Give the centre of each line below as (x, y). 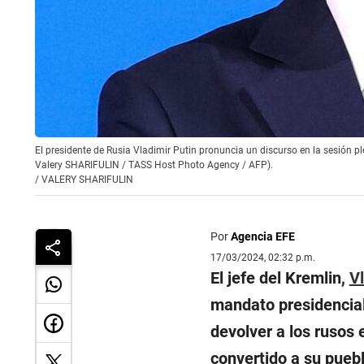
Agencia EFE (262, 236)
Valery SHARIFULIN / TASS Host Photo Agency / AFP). (154, 165)
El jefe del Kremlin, (279, 278)
